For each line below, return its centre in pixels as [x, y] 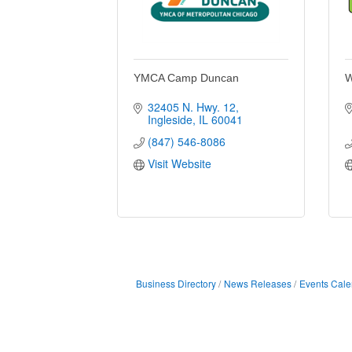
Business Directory [176, 283]
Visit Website [179, 163]
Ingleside [170, 119]
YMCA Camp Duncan [187, 77]
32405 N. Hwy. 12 [191, 106]
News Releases [257, 283]
